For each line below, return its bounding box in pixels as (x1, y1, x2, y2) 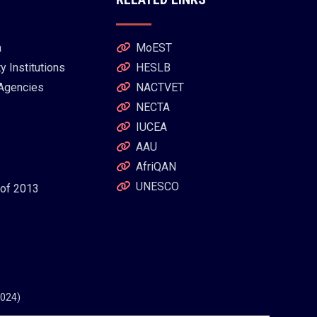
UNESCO (136, 179, 180, 193)
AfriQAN (136, 159, 177, 173)
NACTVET (136, 80, 185, 94)
